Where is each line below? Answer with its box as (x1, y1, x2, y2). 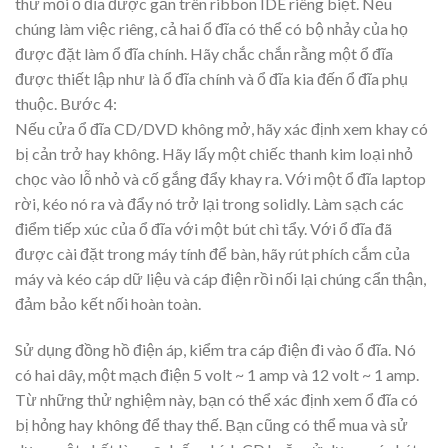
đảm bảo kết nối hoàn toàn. (15, 294, 201, 314)
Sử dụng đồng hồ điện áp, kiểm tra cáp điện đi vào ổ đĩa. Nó (15, 339, 416, 359)
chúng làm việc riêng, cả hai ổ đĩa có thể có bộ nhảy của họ (15, 19, 408, 39)
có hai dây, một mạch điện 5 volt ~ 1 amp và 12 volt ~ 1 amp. (15, 364, 419, 384)
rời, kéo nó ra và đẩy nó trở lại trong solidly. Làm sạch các (15, 194, 404, 214)
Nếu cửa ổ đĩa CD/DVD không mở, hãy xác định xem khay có (15, 119, 428, 139)
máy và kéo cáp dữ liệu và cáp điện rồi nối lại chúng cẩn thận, (15, 269, 426, 289)
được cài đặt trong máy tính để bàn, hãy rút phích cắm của (15, 244, 410, 264)
